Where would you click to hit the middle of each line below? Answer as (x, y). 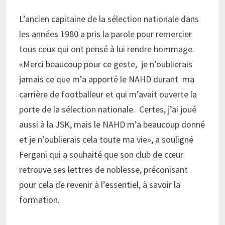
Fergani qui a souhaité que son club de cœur (101, 154)
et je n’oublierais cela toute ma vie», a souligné (106, 139)
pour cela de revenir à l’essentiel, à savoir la (99, 184)
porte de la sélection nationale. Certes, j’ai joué (107, 109)
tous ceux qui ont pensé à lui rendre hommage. (106, 49)
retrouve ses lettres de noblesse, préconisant (103, 169)
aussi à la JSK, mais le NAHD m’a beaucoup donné (112, 124)
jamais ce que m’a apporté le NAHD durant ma (106, 79)
